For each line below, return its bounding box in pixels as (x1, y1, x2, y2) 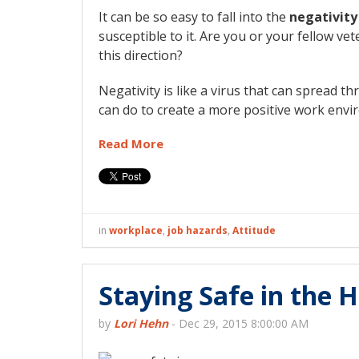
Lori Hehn (114, 316, 168, 332)
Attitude (232, 224, 276, 238)
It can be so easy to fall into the (99, 8, 289, 26)
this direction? (99, 46, 183, 65)
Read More (99, 135, 163, 152)
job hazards (167, 224, 228, 238)
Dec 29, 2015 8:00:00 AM (179, 316, 309, 332)
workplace (109, 224, 163, 238)
